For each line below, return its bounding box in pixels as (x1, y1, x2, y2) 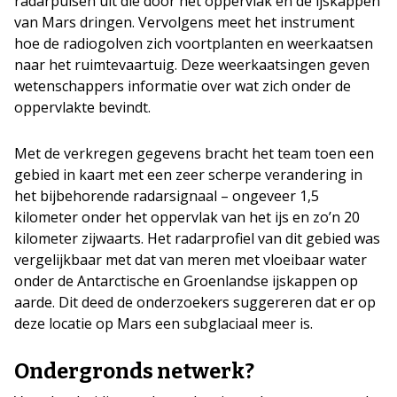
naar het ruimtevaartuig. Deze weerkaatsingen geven (14, 55, 370, 74)
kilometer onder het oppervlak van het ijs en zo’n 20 (14, 207, 360, 227)
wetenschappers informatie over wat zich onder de (14, 76, 351, 96)
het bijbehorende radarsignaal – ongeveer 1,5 (14, 186, 319, 206)
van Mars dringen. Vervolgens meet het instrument (14, 12, 354, 32)
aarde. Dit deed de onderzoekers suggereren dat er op (14, 292, 376, 312)
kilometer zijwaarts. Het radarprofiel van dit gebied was (14, 229, 380, 248)
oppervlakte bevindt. (14, 97, 151, 117)
